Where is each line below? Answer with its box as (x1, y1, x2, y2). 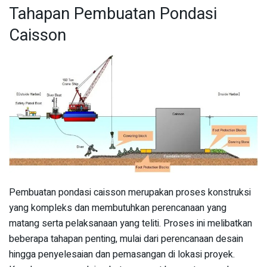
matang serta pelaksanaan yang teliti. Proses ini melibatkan (9, 216, 252, 231)
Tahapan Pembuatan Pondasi (9, 2, 217, 26)
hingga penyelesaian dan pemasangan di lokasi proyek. (9, 247, 235, 262)
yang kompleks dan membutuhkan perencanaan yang (9, 200, 226, 215)
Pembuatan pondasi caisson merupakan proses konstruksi (9, 185, 251, 200)
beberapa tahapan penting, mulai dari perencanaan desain (9, 231, 243, 246)
